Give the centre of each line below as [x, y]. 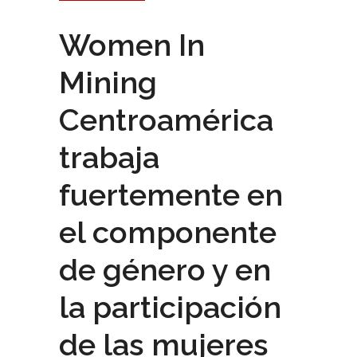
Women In [132, 45]
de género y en [165, 269]
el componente [168, 232]
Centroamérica [166, 120]
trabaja [109, 157]
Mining [108, 82]
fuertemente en [171, 194]
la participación [170, 307]
